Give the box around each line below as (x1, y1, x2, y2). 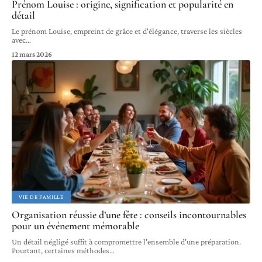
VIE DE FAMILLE (19, 193, 64, 200)
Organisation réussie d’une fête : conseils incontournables (12, 208, 246, 221)
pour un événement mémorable (12, 219, 139, 232)
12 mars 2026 (12, 49, 52, 58)
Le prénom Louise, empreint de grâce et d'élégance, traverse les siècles (12, 26, 242, 36)
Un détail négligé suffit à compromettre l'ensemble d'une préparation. (12, 236, 241, 246)
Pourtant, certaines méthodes (12, 245, 109, 255)
